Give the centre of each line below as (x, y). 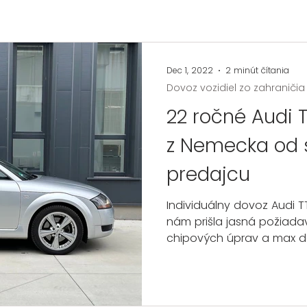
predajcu (208, 174)
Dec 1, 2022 (190, 70)
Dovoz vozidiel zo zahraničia (236, 88)
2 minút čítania (257, 70)
